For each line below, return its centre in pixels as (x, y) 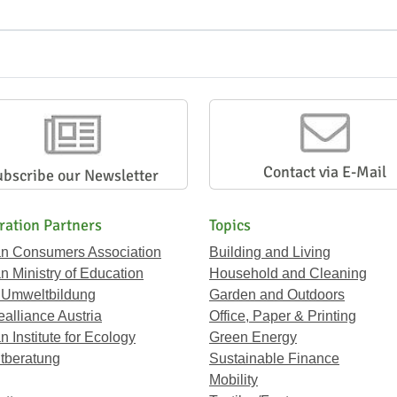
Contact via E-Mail (325, 171)
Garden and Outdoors (277, 294)
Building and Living (270, 252)
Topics (230, 225)
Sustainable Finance (274, 358)
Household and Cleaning (288, 273)
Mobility (234, 379)
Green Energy (253, 337)
